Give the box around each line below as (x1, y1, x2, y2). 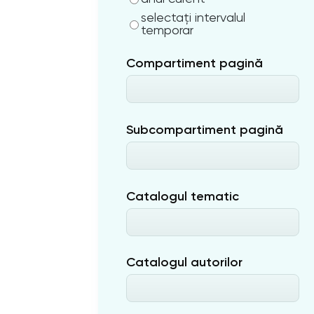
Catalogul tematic (126, 188, 240, 204)
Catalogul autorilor (126, 254, 243, 271)
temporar (141, 22, 194, 38)
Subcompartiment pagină (126, 121, 284, 137)
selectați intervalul (141, 10, 246, 25)
